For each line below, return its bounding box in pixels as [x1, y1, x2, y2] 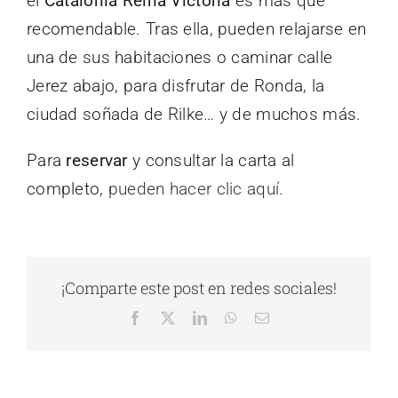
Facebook [141, 310, 199, 325]
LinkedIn [206, 310, 260, 325]
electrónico [268, 324, 333, 339]
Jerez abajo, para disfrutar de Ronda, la [27, 75, 325, 96]
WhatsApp [236, 310, 299, 325]
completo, [27, 178, 108, 199]
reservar [66, 149, 128, 171]
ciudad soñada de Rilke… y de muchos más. [27, 103, 362, 124]
